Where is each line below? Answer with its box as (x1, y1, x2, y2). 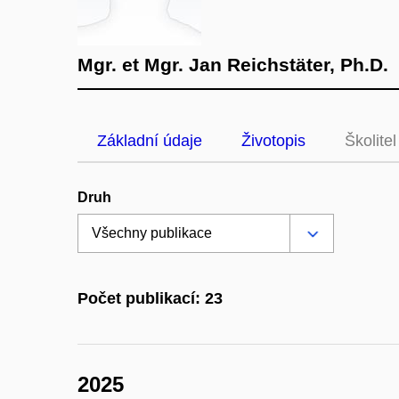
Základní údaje (97, 132, 202, 150)
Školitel (345, 132, 396, 150)
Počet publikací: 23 (77, 289, 223, 308)
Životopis (241, 132, 305, 150)
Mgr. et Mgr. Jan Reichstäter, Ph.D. (77, 54, 388, 75)
